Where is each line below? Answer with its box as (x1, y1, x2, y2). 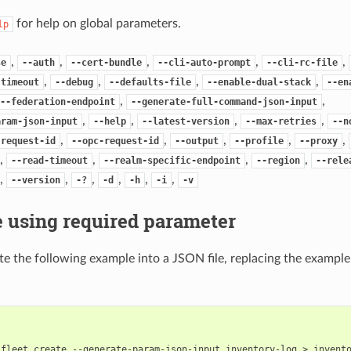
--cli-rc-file (266, 56, 338, 68)
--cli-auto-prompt (157, 56, 251, 68)
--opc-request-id (71, 135, 159, 147)
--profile (233, 135, 284, 147)
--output (174, 135, 219, 147)
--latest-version (141, 115, 230, 127)
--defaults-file (108, 76, 191, 88)
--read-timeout (10, 154, 88, 166)
